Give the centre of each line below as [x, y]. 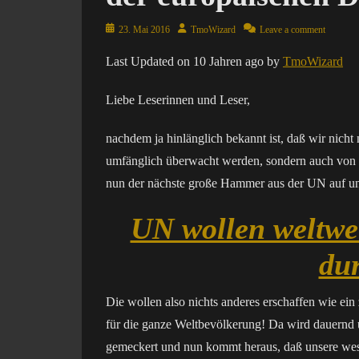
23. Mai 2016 [144, 30]
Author [191, 29]
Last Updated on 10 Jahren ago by [194, 61]
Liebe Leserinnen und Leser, [178, 100]
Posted [118, 29]
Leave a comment [292, 30]
